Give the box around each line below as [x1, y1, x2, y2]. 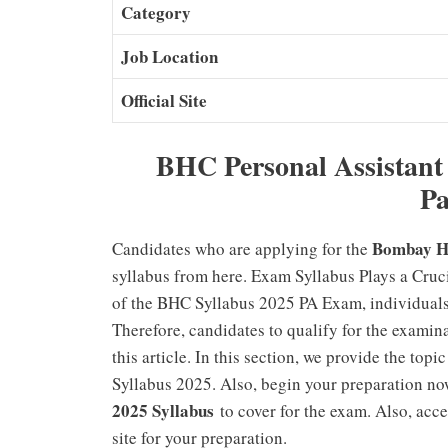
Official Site [121, 88, 207, 114]
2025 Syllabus [112, 397, 214, 423]
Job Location [121, 44, 218, 70]
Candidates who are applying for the [112, 236, 372, 260]
